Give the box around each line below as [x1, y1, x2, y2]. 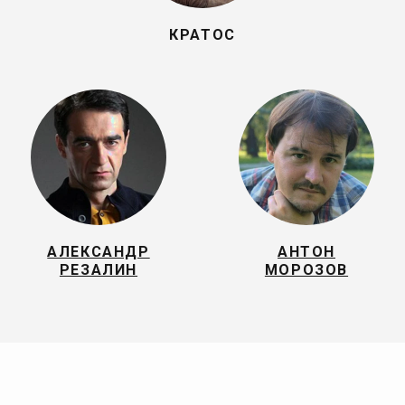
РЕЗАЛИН [59, 261, 138, 278]
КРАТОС [169, 26, 236, 43]
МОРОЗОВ [264, 261, 349, 278]
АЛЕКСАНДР [47, 243, 150, 260]
